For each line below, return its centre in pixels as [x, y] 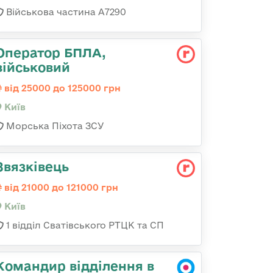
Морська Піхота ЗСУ [54, 126]
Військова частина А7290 [65, 12]
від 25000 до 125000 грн [61, 88]
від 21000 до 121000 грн [60, 187]
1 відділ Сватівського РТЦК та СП [84, 225]
